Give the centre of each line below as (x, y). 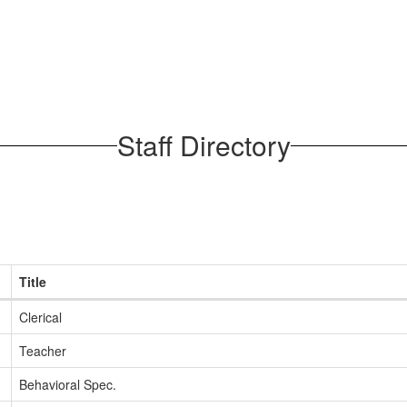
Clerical (40, 317)
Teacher (43, 351)
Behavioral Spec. (68, 384)
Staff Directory (203, 145)
